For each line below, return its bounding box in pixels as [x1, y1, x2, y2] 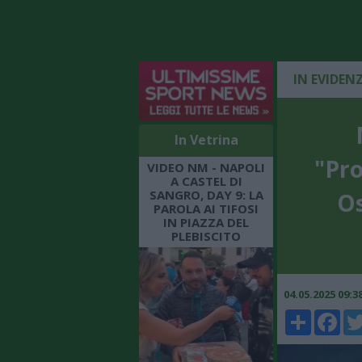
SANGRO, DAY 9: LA [149, 186, 263, 203]
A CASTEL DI [170, 172, 242, 189]
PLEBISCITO [171, 227, 241, 244]
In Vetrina [174, 130, 238, 149]
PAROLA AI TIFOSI [154, 200, 259, 217]
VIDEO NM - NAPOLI [147, 158, 265, 175]
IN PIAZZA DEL [163, 213, 249, 230]
